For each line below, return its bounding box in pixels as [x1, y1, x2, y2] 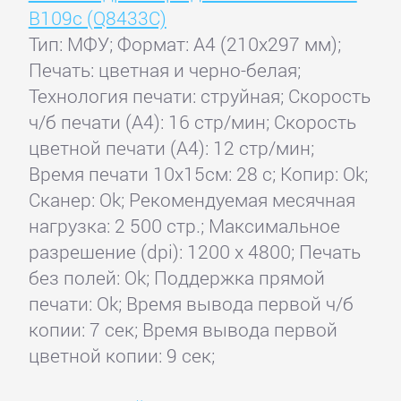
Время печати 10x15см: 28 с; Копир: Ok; [28, 161, 368, 187]
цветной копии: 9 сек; [28, 343, 215, 369]
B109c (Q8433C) [28, 5, 166, 31]
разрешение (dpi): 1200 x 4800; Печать [28, 239, 361, 265]
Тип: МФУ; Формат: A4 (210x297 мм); [28, 31, 341, 57]
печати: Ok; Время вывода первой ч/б [28, 291, 354, 317]
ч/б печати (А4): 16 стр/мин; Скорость [28, 109, 356, 135]
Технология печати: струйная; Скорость [28, 83, 371, 109]
